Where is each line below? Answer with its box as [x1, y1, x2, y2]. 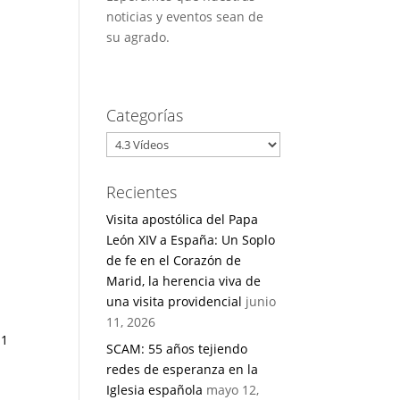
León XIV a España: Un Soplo [106, 231, 276, 248]
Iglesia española [106, 381, 204, 398]
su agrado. [106, 29, 171, 46]
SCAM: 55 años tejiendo [106, 340, 248, 357]
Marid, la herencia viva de [106, 272, 262, 289]
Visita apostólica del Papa [106, 211, 259, 228]
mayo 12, [206, 381, 260, 398]
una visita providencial [106, 293, 243, 310]
